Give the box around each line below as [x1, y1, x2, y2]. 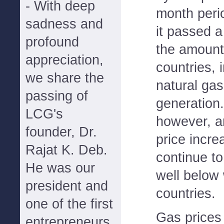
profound [25, 34, 79, 49]
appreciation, [25, 52, 103, 67]
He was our [25, 160, 95, 175]
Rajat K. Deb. [25, 142, 107, 157]
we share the [25, 70, 104, 85]
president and [25, 178, 108, 193]
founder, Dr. [25, 124, 97, 139]
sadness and [25, 16, 103, 31]
